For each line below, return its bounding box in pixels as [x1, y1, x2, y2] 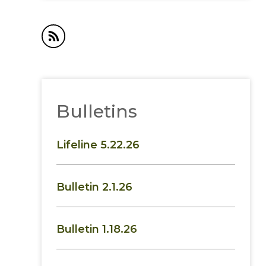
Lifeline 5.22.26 [56, 138, 140, 151]
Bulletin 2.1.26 [56, 180, 132, 194]
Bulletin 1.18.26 [56, 222, 137, 236]
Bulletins [56, 100, 137, 122]
